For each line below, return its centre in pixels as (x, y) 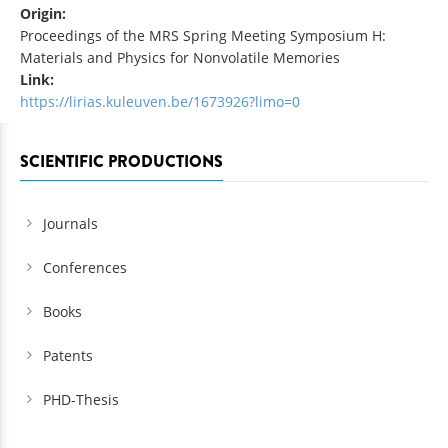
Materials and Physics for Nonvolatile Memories (180, 58)
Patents (68, 356)
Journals (70, 224)
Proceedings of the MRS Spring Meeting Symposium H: (203, 36)
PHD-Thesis (81, 400)
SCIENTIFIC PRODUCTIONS (121, 162)
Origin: (45, 14)
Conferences (85, 268)
